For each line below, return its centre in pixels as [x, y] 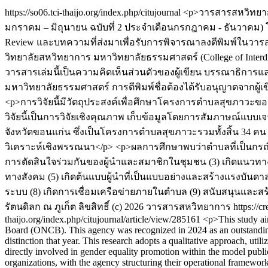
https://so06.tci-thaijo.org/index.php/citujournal [94, 12]
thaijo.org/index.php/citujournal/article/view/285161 [104, 219]
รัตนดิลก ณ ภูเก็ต [40, 207]
